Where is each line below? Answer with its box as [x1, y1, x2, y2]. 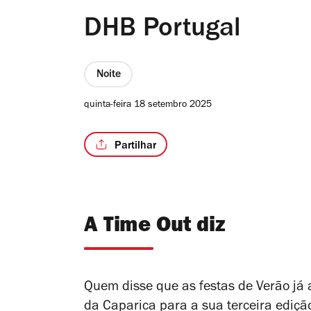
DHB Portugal [84, 17, 241, 44]
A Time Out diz [84, 217, 226, 239]
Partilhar [115, 140, 156, 152]
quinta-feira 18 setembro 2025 [84, 101, 212, 111]
